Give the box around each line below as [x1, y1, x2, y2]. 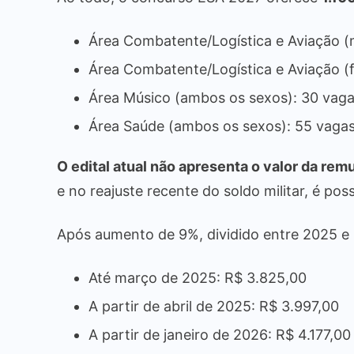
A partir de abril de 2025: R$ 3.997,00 [88, 297, 339, 314]
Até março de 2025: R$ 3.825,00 [88, 269, 307, 286]
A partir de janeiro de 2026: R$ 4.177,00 [88, 326, 351, 343]
